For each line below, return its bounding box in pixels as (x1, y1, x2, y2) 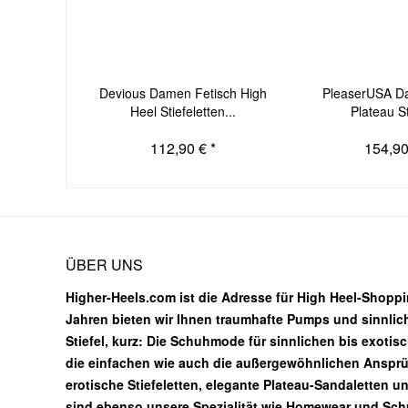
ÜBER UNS (66, 254, 143, 275)
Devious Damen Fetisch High (98, 84, 267, 102)
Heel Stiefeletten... (129, 102, 236, 120)
